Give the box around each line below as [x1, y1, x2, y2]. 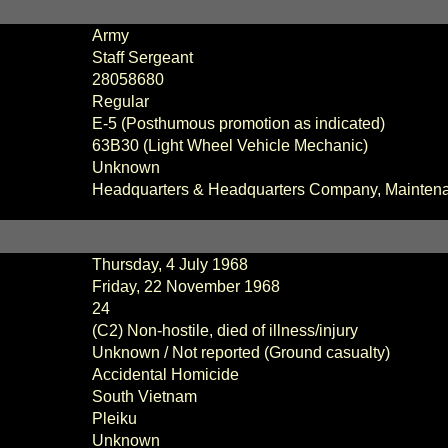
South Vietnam [91, 388, 197, 405]
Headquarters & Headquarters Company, [91, 181, 385, 198]
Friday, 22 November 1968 [91, 278, 280, 295]
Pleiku [91, 410, 145, 427]
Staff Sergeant [91, 49, 197, 66]
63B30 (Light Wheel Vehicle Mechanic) [91, 137, 368, 154]
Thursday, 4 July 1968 [91, 256, 248, 273]
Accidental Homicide [91, 366, 239, 383]
